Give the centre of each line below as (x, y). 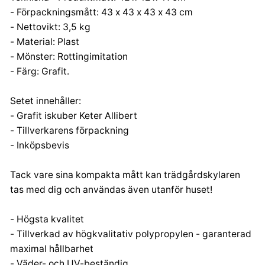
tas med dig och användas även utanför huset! (111, 189)
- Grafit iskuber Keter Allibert (74, 115)
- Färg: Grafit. (40, 71)
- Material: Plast (45, 41)
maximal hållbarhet (52, 248)
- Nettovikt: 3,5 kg (50, 27)
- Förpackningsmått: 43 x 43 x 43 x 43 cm (101, 12)
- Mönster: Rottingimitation (69, 56)
